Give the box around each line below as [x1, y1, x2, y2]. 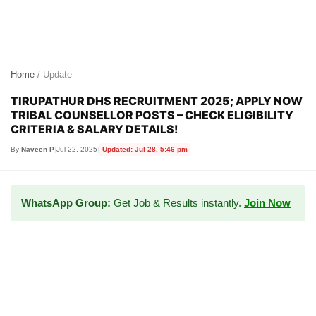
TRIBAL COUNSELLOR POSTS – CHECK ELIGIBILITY [11, 108, 293, 122]
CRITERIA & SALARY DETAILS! [11, 122, 178, 136]
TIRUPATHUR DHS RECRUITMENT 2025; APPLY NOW [11, 94, 303, 108]
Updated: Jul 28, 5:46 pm [102, 145, 188, 153]
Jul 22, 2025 [56, 145, 97, 153]
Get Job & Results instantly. [111, 197, 244, 209]
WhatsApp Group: [21, 197, 111, 209]
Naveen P [21, 145, 54, 153]
